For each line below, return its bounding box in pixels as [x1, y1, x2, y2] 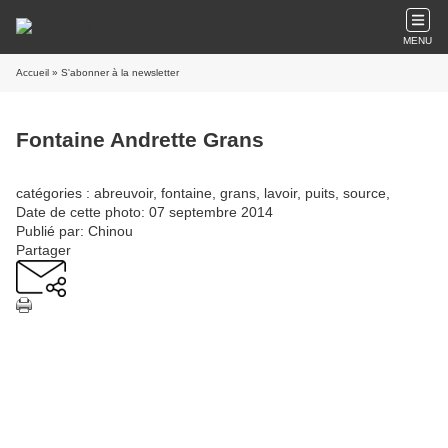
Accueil [16, 67, 49, 78]
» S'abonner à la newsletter [49, 67, 179, 78]
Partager [16, 241, 71, 258]
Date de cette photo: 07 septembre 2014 [16, 203, 273, 220]
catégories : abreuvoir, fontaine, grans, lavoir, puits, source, [16, 184, 390, 201]
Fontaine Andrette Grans [16, 128, 264, 152]
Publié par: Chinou [16, 222, 133, 239]
